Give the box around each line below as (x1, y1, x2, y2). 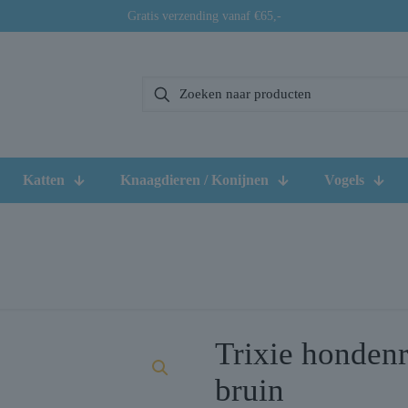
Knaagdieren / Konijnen (120, 171, 269, 188)
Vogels (324, 171, 364, 188)
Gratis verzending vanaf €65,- (128, 9, 280, 23)
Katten (23, 171, 65, 188)
